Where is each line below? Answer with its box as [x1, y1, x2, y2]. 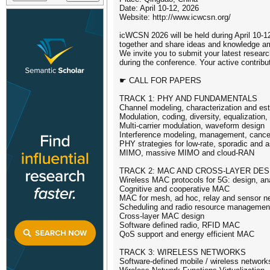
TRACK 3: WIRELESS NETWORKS [119, 248, 246, 257]
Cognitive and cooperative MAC [119, 184, 230, 193]
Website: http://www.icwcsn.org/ [119, 13, 231, 22]
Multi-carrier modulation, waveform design [119, 121, 265, 130]
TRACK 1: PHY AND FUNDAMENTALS [119, 94, 257, 103]
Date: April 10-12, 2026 [119, 4, 199, 13]
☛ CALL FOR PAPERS [119, 76, 201, 85]
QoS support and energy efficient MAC [119, 230, 254, 239]
